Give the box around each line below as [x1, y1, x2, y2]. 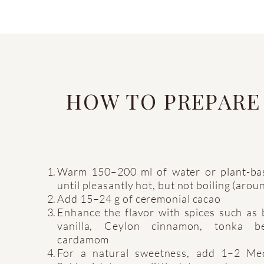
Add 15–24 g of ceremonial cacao [57, 192, 222, 205]
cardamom [57, 232, 110, 246]
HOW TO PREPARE [66, 86, 260, 115]
